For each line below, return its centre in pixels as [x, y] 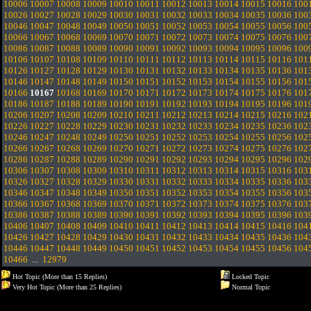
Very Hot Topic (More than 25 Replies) [66, 287]
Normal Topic [250, 287]
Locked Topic [250, 277]
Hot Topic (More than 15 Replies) [59, 277]
